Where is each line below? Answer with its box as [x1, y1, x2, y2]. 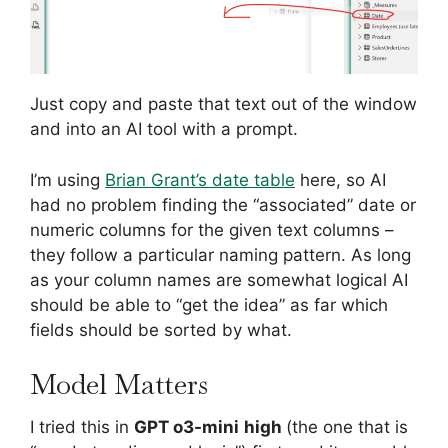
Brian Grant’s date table [105, 169, 295, 190]
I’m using [30, 169, 105, 190]
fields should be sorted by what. [30, 319, 292, 340]
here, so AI [295, 169, 386, 190]
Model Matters [30, 366, 208, 403]
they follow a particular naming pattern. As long [30, 244, 411, 265]
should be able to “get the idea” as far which [30, 294, 388, 315]
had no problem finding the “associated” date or [30, 194, 416, 215]
